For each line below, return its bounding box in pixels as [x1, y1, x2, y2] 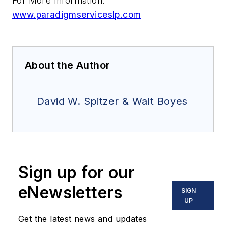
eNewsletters [18, 183, 123, 203]
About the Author [25, 59, 110, 72]
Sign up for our [18, 162, 135, 183]
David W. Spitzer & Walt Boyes [37, 95, 188, 108]
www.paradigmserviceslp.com [12, 9, 141, 20]
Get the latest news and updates [18, 214, 147, 224]
